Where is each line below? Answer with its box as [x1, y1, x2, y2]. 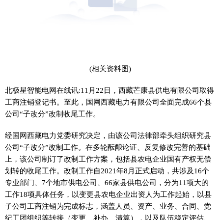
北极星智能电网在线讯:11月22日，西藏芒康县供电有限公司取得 [5, 86, 214, 94]
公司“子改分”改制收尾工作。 [5, 110, 100, 118]
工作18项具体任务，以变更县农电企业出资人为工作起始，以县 [5, 190, 212, 198]
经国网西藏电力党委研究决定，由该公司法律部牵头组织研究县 [5, 131, 211, 139]
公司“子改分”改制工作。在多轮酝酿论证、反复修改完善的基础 [5, 143, 211, 151]
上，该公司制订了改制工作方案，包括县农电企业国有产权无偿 [5, 155, 211, 163]
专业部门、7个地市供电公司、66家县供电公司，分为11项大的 [5, 178, 209, 187]
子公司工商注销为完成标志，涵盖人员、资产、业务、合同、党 [5, 202, 211, 210]
